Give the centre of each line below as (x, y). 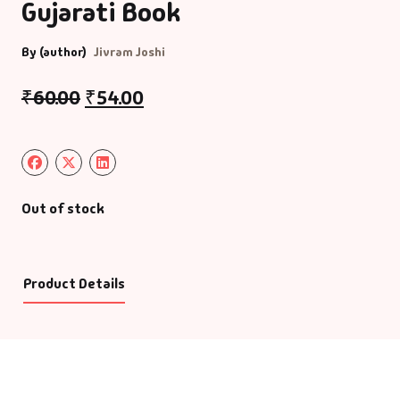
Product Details (74, 283)
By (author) (54, 51)
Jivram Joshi (129, 51)
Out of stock (63, 208)
